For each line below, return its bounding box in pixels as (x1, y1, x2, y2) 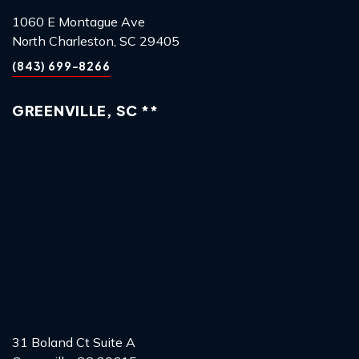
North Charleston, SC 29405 (12, 32, 179, 49)
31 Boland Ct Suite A (12, 333, 135, 350)
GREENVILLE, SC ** (12, 100, 159, 119)
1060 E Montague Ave (12, 13, 145, 30)
